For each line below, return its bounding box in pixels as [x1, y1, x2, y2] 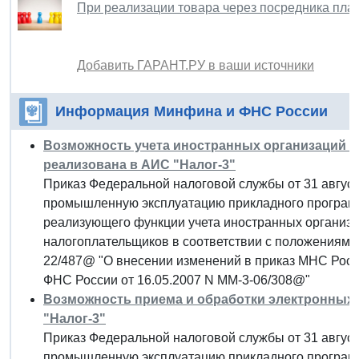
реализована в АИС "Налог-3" [43, 157, 236, 171]
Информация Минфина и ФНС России [55, 103, 328, 119]
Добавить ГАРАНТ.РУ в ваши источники [77, 58, 314, 72]
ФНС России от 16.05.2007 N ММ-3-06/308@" [43, 272, 310, 287]
